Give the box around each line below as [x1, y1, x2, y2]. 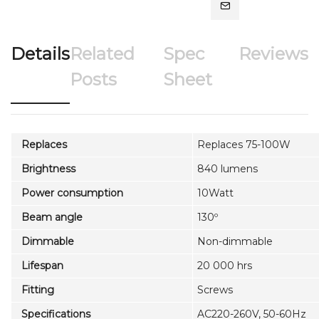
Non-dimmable [197, 234, 273, 248]
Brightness [16, 162, 75, 175]
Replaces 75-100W [197, 137, 291, 151]
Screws [197, 283, 233, 296]
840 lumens [197, 162, 258, 175]
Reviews [239, 43, 308, 64]
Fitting [16, 283, 54, 296]
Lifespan [16, 258, 63, 272]
